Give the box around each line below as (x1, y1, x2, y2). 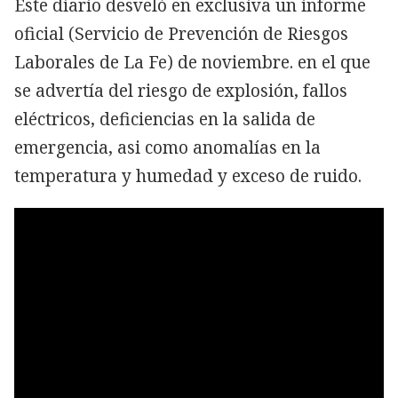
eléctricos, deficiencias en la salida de (14, 107, 315, 131)
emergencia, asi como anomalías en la (14, 135, 321, 159)
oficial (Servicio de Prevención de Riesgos (14, 21, 348, 45)
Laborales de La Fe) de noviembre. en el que (14, 50, 370, 74)
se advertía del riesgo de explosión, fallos (14, 78, 347, 102)
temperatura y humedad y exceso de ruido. (14, 163, 362, 187)
